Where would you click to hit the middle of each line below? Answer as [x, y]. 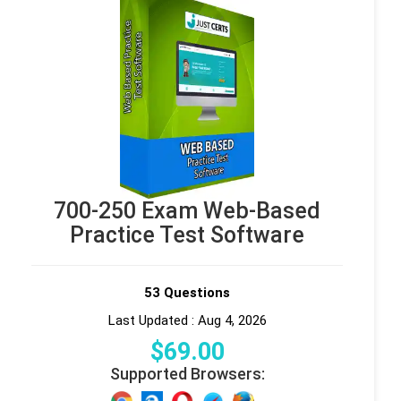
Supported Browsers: [187, 373]
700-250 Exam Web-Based [187, 210]
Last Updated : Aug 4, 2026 [187, 320]
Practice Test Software [187, 235]
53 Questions [187, 292]
